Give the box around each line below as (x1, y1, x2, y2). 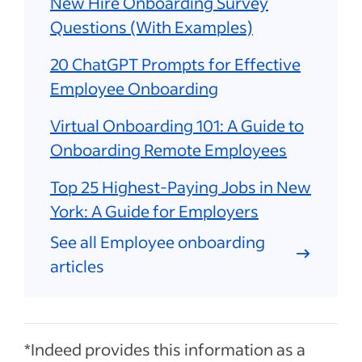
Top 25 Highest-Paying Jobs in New (50, 175, 311, 197)
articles (50, 255, 104, 276)
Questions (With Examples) (50, 15, 253, 37)
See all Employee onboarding (50, 230, 265, 252)
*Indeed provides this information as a (24, 338, 305, 360)
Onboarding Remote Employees (50, 138, 287, 160)
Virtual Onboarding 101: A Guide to (50, 114, 304, 136)
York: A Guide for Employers (50, 200, 259, 221)
